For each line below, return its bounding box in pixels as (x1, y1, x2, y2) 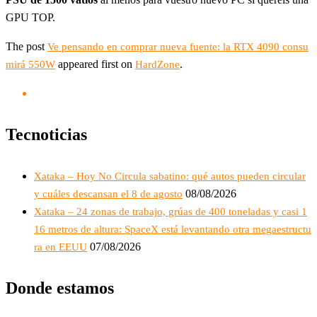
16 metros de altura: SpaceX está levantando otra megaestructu (34, 223, 311, 235)
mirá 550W (6, 59, 55, 70)
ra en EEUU (34, 241, 87, 253)
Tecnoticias (6, 125, 87, 144)
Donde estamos (6, 278, 114, 297)
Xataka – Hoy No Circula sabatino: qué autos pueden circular (34, 170, 306, 182)
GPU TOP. (6, 11, 55, 23)
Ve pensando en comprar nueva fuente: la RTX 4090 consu (47, 41, 309, 52)
